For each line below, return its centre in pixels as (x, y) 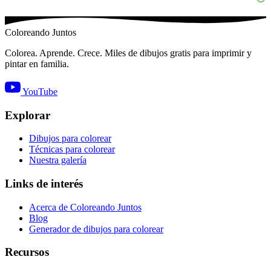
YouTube (40, 91)
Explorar (28, 115)
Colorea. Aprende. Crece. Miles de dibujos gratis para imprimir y (128, 53)
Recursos (27, 252)
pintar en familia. (37, 64)
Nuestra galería (58, 160)
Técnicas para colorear (72, 149)
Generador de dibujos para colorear (96, 229)
